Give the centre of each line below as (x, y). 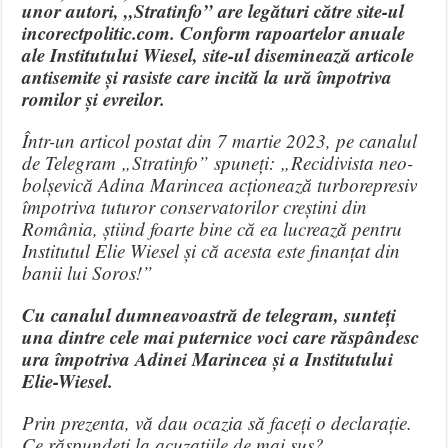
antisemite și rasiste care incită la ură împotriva (207, 76)
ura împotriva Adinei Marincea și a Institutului (208, 358)
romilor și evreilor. (94, 98)
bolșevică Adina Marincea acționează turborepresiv (220, 184)
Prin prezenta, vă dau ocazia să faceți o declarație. (217, 422)
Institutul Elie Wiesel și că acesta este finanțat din (211, 250)
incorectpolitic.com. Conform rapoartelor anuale (214, 32)
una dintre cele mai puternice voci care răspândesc (221, 336)
